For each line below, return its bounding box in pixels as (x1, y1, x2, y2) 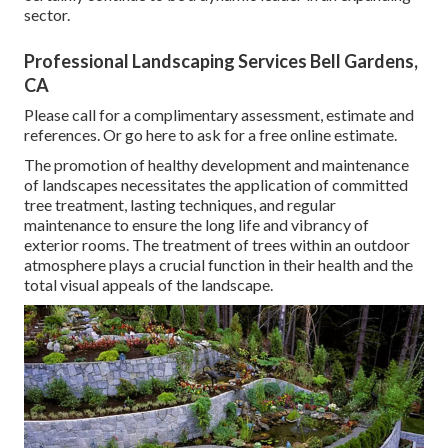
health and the (318, 254, 413, 274)
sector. (24, 4, 70, 24)
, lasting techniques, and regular (124, 194, 336, 214)
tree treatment (24, 194, 124, 214)
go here (125, 124, 176, 144)
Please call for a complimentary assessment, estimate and (24, 104, 414, 124)
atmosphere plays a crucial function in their (24, 254, 318, 274)
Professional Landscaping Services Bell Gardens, (24, 49, 418, 72)
